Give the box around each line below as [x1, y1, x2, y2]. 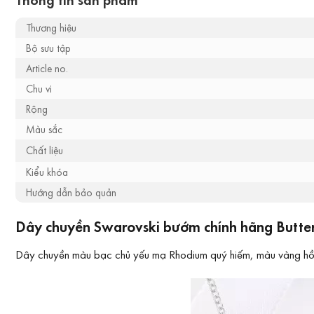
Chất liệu [26, 143, 63, 158]
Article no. [26, 61, 68, 76]
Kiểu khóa [26, 165, 68, 180]
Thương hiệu [26, 20, 76, 36]
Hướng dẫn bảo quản [26, 185, 116, 200]
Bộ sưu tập [26, 41, 71, 56]
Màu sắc [26, 122, 62, 137]
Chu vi [26, 81, 52, 97]
